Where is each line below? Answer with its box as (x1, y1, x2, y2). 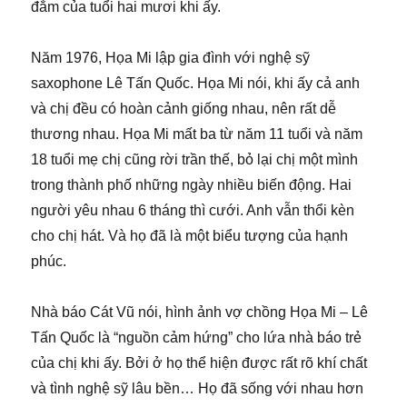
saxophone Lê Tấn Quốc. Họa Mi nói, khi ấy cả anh (31, 74, 361, 91)
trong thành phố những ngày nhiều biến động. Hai (31, 176, 352, 193)
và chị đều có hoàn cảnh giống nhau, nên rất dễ (31, 100, 337, 116)
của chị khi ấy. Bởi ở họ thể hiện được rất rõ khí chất (31, 354, 368, 371)
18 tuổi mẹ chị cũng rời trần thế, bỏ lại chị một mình (31, 151, 359, 167)
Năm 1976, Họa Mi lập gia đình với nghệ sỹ (31, 49, 311, 65)
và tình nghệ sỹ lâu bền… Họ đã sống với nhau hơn (31, 380, 364, 396)
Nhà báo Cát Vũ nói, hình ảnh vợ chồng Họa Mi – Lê (31, 303, 369, 320)
